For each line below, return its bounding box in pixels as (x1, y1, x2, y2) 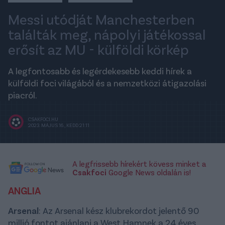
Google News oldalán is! (106, 167, 191, 177)
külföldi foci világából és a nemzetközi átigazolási (8, 77, 206, 89)
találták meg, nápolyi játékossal (8, 26, 206, 43)
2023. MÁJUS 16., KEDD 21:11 (28, 122, 89, 129)
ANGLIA (8, 184, 41, 197)
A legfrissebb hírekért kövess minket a (72, 159, 206, 169)
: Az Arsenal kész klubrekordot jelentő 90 (39, 205, 199, 216)
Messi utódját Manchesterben (8, 11, 195, 28)
